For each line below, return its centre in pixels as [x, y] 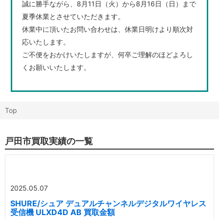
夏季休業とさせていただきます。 [73, 16]
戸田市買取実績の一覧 [49, 141]
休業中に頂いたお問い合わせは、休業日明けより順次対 [107, 29]
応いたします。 [46, 42]
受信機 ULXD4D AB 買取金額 [63, 212]
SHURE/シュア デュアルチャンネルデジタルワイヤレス [108, 203]
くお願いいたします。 [56, 67]
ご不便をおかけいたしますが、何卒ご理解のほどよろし [107, 54]
